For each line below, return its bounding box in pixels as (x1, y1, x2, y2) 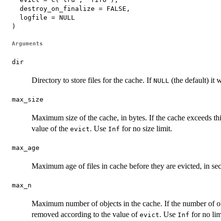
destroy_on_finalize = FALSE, (12, 4, 130, 12)
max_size (12, 95, 43, 103)
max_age (12, 144, 39, 151)
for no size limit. (120, 124, 172, 133)
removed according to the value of (32, 210, 140, 219)
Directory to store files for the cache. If (32, 75, 153, 84)
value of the (32, 124, 70, 133)
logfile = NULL (12, 13, 75, 21)
